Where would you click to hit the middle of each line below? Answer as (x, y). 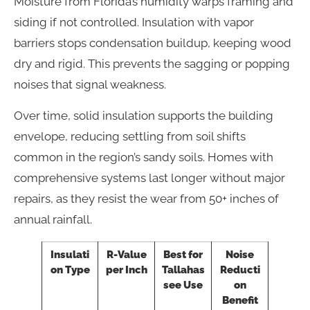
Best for (183, 254)
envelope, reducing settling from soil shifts (130, 136)
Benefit (240, 300)
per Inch (126, 270)
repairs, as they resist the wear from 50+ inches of (146, 198)
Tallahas (183, 270)
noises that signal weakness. (90, 85)
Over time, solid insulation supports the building (144, 115)
